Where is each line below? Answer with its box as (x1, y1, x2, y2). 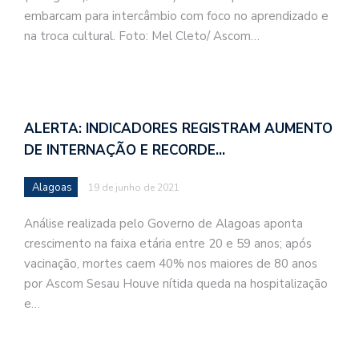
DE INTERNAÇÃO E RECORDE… (24, 140, 225, 159)
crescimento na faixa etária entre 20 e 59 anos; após (24, 235, 312, 252)
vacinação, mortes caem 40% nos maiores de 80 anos (24, 255, 317, 272)
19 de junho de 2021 (88, 180, 179, 194)
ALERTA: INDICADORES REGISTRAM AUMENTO (24, 119, 333, 138)
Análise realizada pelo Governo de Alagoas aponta (24, 215, 303, 232)
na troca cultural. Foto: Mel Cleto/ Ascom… (24, 28, 260, 45)
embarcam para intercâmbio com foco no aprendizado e (24, 8, 329, 25)
